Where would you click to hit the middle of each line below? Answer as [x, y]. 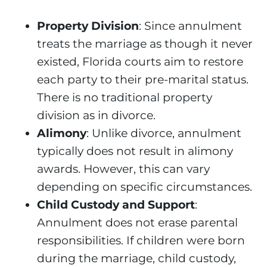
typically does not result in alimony [135, 151]
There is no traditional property [125, 97]
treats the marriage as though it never [145, 44]
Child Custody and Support [116, 205]
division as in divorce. [96, 115]
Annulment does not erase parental [137, 223]
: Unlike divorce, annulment [164, 133]
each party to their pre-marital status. [143, 80]
